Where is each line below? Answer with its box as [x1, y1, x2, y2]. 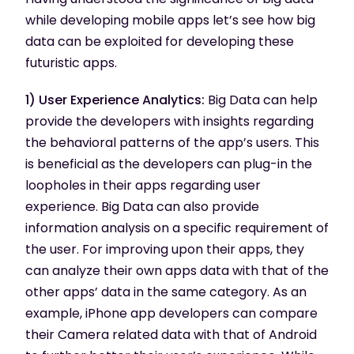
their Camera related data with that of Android [25, 325, 317, 344]
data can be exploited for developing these [25, 32, 294, 51]
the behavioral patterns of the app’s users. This [25, 133, 319, 152]
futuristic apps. [25, 53, 117, 72]
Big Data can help [205, 90, 318, 109]
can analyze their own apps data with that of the [25, 261, 329, 280]
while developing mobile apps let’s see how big [25, 10, 315, 29]
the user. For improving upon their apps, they [25, 239, 304, 258]
